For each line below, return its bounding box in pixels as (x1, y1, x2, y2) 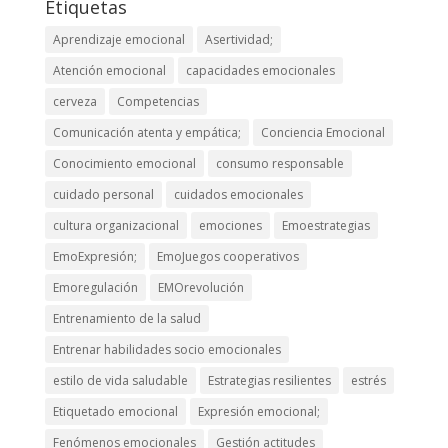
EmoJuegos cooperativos (156, 247, 299, 265)
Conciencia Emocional (260, 123, 385, 141)
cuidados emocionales (173, 185, 303, 203)
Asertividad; (204, 30, 273, 48)
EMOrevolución (157, 278, 244, 296)
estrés (350, 371, 386, 389)
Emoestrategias (281, 216, 370, 234)
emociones (198, 216, 262, 234)
